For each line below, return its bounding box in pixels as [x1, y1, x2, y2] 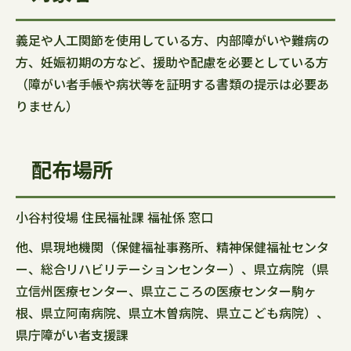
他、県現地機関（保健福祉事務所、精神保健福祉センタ [16, 237, 329, 256]
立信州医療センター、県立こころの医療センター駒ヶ [16, 281, 317, 300]
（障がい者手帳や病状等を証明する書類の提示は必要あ [16, 74, 329, 93]
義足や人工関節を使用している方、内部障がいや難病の [16, 31, 329, 49]
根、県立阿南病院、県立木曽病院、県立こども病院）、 [16, 303, 329, 322]
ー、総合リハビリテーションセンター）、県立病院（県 [16, 259, 329, 278]
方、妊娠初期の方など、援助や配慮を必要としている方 [16, 52, 328, 71]
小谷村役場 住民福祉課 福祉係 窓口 [16, 208, 213, 226]
